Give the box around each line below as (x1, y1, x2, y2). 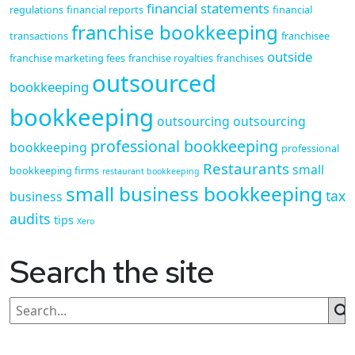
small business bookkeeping (66, 180, 323, 207)
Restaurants (203, 158, 289, 179)
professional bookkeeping (90, 135, 278, 157)
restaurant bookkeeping (102, 165, 200, 177)
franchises (216, 50, 264, 65)
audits (10, 208, 51, 228)
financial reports (67, 2, 143, 17)
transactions (10, 28, 68, 43)
